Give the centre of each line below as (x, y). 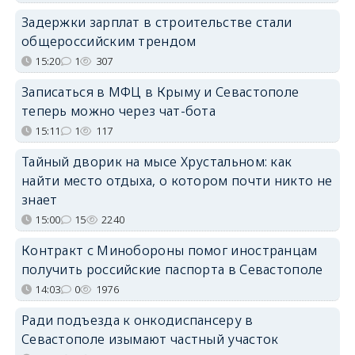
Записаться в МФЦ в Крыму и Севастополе (160, 92)
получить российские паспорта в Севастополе (172, 269)
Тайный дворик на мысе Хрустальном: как (157, 161)
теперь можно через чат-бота (118, 111)
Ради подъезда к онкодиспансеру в (137, 320)
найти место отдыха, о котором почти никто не (177, 180)
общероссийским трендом (109, 41)
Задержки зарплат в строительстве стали (157, 22)
